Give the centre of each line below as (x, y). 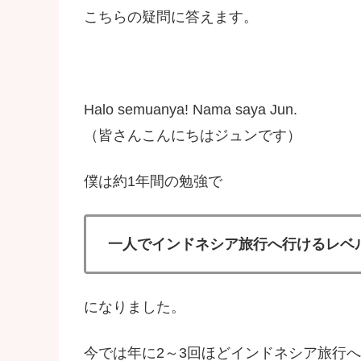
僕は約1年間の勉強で (153, 181)
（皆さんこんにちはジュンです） (193, 135)
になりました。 (135, 307)
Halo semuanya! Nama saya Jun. (191, 109)
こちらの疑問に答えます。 (171, 17)
